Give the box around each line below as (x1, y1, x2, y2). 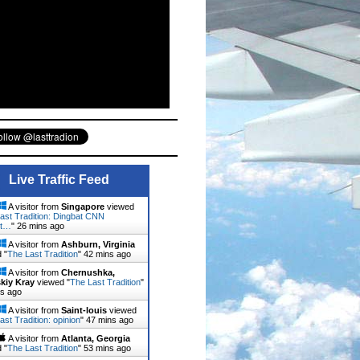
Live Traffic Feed (9, 173, 109, 187)
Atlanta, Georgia (61, 333, 130, 344)
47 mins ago (86, 315, 133, 325)
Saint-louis (61, 305, 107, 316)
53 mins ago (84, 343, 131, 354)
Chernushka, (61, 268, 115, 278)
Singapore (61, 202, 104, 212)
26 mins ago (17, 221, 64, 231)
